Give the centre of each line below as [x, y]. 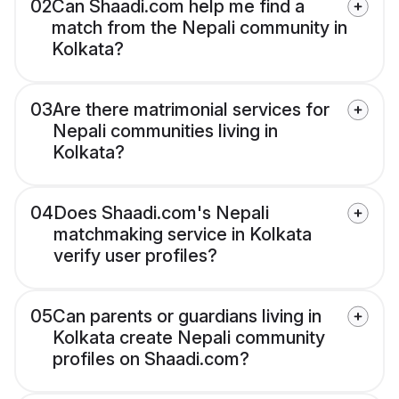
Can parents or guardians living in [187, 317]
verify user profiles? [135, 256]
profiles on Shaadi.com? [151, 359]
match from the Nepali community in [199, 28]
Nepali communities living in [165, 131]
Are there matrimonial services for [191, 110]
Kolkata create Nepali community [189, 338]
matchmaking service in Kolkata [183, 235]
